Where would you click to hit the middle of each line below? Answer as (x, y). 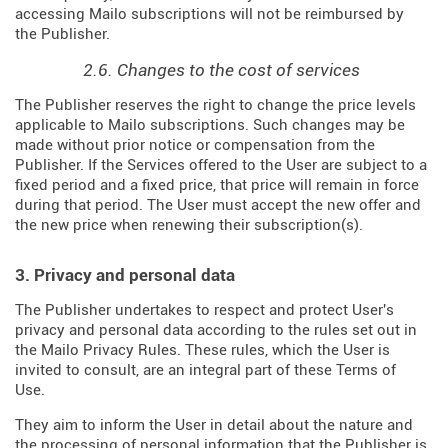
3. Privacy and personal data (125, 275)
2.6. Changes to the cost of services (221, 70)
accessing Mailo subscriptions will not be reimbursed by (209, 14)
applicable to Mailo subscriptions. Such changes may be (210, 125)
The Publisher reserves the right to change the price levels (215, 105)
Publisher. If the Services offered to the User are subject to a (221, 165)
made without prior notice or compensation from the (195, 145)
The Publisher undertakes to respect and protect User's (204, 310)
